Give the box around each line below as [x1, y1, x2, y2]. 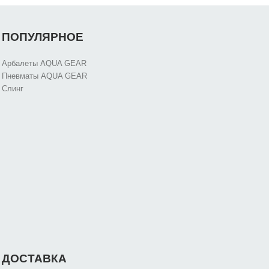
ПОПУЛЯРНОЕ [1, 31, 83, 44]
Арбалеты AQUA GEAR [1, 59, 86, 68]
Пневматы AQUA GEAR [1, 71, 87, 81]
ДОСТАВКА [1, 252, 67, 265]
